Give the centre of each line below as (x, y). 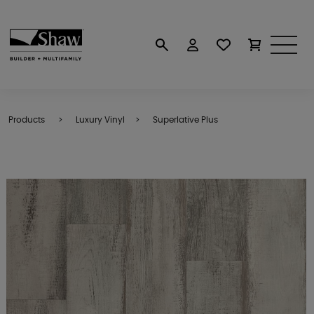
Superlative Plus (185, 120)
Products (27, 120)
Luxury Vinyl (100, 120)
